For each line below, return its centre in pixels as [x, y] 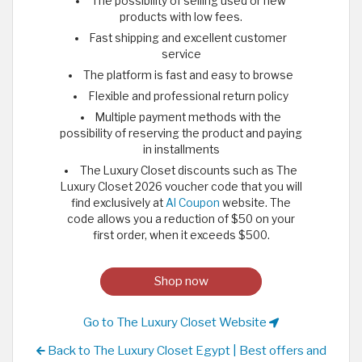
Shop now [181, 281]
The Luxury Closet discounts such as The [188, 170]
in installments [181, 149]
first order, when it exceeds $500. [181, 235]
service [181, 54]
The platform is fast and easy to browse [189, 75]
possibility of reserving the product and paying [181, 133]
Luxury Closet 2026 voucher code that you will [181, 186]
